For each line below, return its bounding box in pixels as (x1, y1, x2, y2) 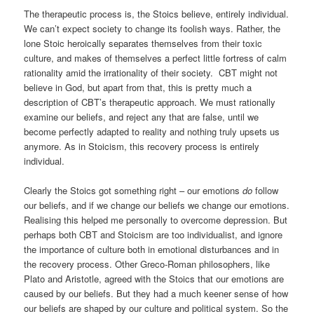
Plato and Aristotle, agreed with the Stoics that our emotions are (24, 271, 285, 285)
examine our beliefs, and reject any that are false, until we (24, 109, 259, 123)
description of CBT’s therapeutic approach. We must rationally (24, 95, 276, 109)
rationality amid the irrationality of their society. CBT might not (24, 65, 278, 79)
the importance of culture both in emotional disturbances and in (24, 242, 280, 256)
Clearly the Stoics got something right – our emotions (24, 183, 243, 197)
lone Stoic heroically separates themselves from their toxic (24, 36, 263, 50)
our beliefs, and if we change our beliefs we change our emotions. (24, 198, 290, 212)
